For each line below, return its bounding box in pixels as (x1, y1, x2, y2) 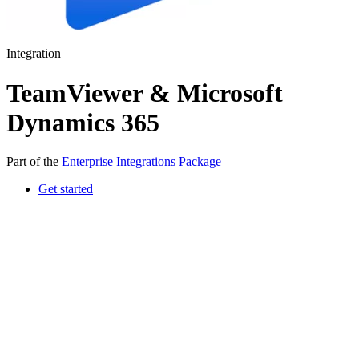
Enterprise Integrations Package (62, 155, 221, 169)
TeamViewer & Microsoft (6, 78, 283, 107)
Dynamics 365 (6, 107, 159, 137)
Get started (38, 182, 93, 196)
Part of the (6, 155, 62, 169)
